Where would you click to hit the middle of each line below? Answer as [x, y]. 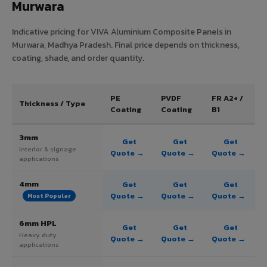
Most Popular [49, 196]
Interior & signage [48, 149]
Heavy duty [38, 235]
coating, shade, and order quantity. [78, 58]
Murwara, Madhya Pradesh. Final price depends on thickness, [126, 45]
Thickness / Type [52, 103]
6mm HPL [38, 223]
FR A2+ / [227, 98]
